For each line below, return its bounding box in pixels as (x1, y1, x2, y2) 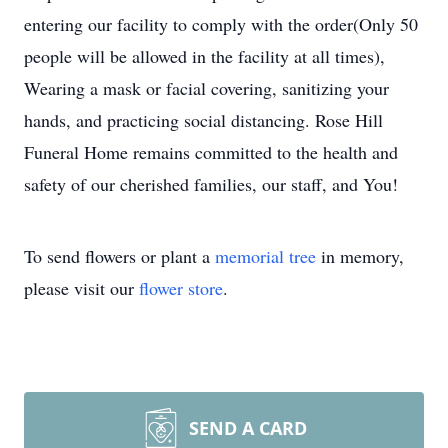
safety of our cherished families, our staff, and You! (24, 172, 398, 196)
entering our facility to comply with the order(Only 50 (24, 12, 418, 36)
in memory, (316, 244, 404, 268)
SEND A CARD (189, 416, 307, 440)
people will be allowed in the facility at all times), (24, 44, 385, 68)
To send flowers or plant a (24, 244, 215, 268)
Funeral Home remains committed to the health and (24, 140, 398, 164)
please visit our (24, 276, 139, 300)
